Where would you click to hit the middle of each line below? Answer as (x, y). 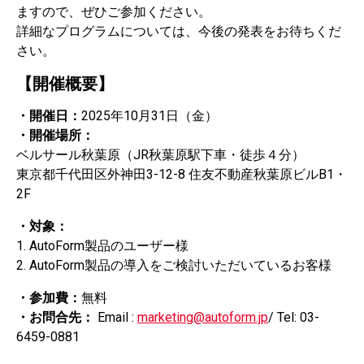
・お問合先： (55, 317)
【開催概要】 (65, 83)
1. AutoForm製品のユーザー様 (102, 245)
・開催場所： (55, 135)
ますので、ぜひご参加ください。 (114, 11)
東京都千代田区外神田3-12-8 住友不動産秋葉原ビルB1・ (182, 174)
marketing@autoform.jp (203, 317)
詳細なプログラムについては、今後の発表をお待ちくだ (179, 31)
